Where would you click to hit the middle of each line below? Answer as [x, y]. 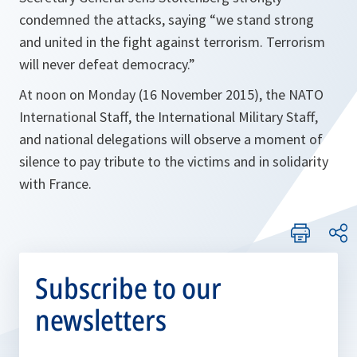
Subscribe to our [128, 288]
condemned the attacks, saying [114, 20]
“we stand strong [262, 20]
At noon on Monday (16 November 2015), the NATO [171, 95]
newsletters [101, 320]
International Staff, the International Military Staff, [169, 117]
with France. [55, 184]
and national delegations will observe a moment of [171, 139]
